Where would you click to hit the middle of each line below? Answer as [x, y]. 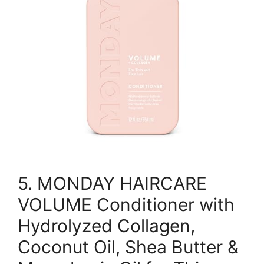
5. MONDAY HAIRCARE [112, 183]
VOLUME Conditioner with [126, 204]
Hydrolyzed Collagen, [106, 225]
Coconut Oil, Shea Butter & [128, 247]
